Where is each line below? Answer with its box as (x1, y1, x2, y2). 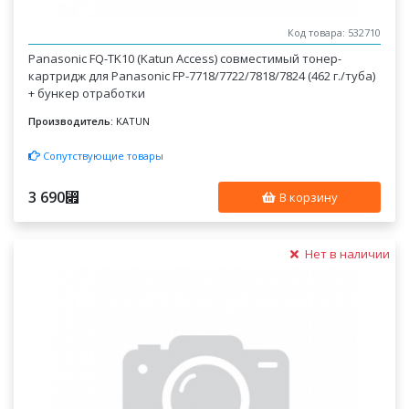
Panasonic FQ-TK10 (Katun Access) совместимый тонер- (28, 50, 342, 67)
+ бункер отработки (28, 85, 146, 101)
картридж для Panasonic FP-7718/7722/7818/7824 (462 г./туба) (28, 68, 376, 84)
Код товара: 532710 (287, 26, 381, 40)
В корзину (276, 188, 338, 205)
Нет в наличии (301, 245, 390, 262)
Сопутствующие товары (40, 148, 164, 163)
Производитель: (28, 114, 114, 128)
